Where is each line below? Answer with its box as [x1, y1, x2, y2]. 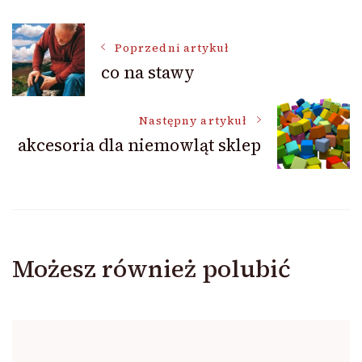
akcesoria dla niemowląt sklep [18, 133, 261, 157]
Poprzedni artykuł [115, 40, 230, 56]
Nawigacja [11, 26, 170, 70]
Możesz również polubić [12, 252, 291, 286]
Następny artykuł [138, 112, 247, 128]
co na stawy [101, 60, 195, 84]
